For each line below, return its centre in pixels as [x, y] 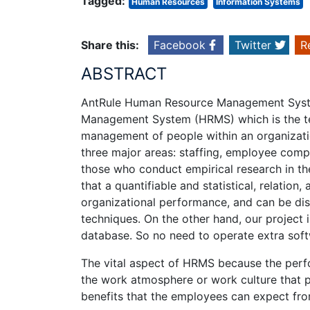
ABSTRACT [124, 74]
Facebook [180, 45]
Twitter [253, 45]
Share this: [110, 45]
